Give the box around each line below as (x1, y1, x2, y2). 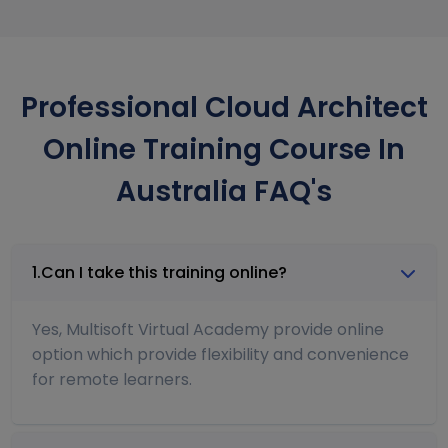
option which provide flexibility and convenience (32, 342, 409, 366)
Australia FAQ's (116, 171, 332, 211)
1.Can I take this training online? (32, 260, 287, 284)
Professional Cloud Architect (20, 87, 428, 127)
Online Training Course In (43, 129, 405, 169)
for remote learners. (32, 367, 192, 391)
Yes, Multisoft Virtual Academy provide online (32, 317, 384, 341)
